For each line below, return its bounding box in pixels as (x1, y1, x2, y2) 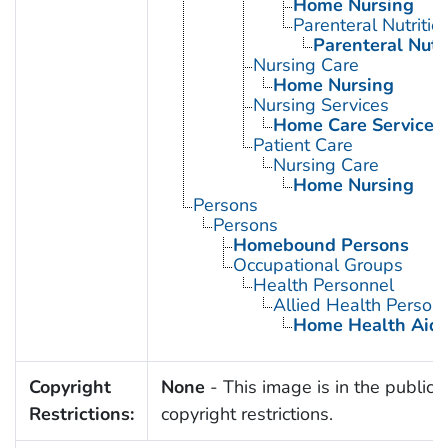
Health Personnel (252, 273, 394, 298)
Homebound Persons (232, 233, 409, 258)
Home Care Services (272, 113, 443, 138)
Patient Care (252, 133, 353, 158)
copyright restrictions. (160, 402, 333, 427)
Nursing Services (252, 93, 389, 118)
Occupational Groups (232, 253, 403, 278)
